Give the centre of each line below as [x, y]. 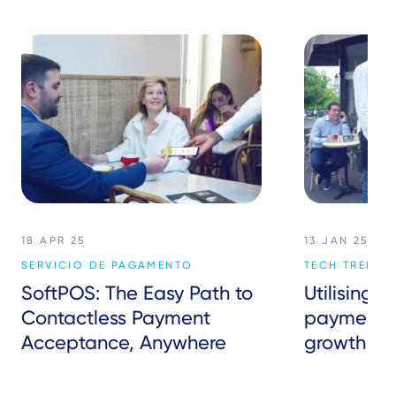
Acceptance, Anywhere [124, 342]
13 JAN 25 [337, 240]
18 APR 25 [54, 240]
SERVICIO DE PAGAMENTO [107, 265]
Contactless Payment [116, 317]
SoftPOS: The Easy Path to [137, 293]
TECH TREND [345, 265]
